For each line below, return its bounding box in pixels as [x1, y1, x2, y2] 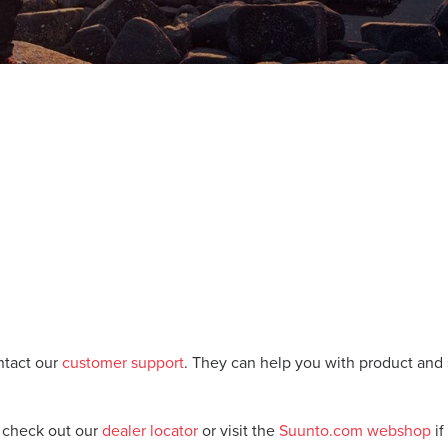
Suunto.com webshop [279, 423, 431, 439]
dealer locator [102, 423, 198, 439]
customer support [62, 355, 184, 371]
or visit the [198, 423, 279, 439]
